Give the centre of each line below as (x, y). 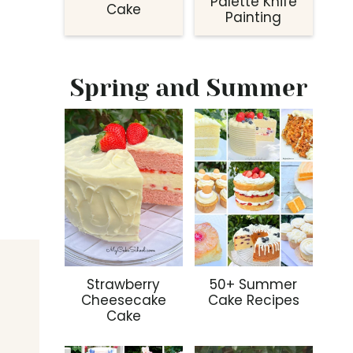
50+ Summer (254, 285)
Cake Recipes (253, 301)
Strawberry (124, 285)
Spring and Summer (188, 89)
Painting (254, 18)
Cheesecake (123, 301)
